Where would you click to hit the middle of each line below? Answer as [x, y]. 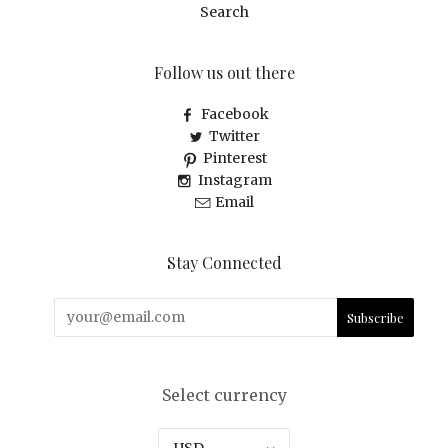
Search [224, 11]
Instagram [234, 179]
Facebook [234, 113]
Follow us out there [224, 72]
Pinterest [234, 157]
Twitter [234, 135]
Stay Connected [224, 262]
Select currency [224, 394]
